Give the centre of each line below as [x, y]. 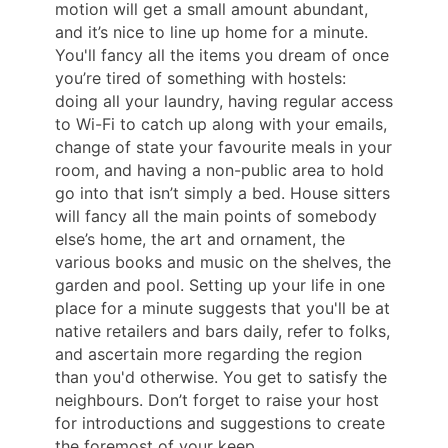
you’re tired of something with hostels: [200, 78]
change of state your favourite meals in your [223, 147]
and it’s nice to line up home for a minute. [211, 32]
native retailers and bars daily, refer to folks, [222, 331]
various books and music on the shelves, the [223, 262]
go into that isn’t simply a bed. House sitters [222, 193]
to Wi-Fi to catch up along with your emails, [221, 124]
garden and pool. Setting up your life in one [220, 285]
